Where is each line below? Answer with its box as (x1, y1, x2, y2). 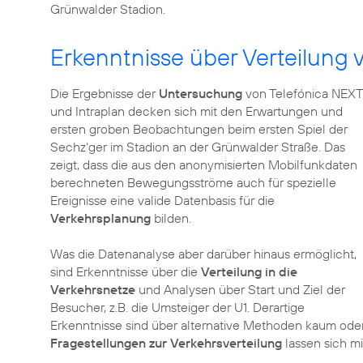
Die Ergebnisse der (50, 85, 159, 101)
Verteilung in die (201, 263, 297, 280)
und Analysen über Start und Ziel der (135, 281, 345, 297)
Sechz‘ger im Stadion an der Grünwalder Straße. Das (50, 139, 345, 155)
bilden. (151, 210, 191, 226)
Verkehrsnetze (50, 281, 135, 297)
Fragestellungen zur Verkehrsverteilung (50, 335, 282, 351)
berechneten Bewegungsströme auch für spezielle (50, 174, 336, 190)
